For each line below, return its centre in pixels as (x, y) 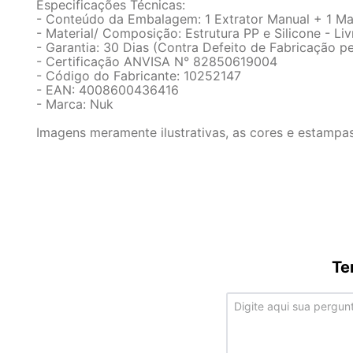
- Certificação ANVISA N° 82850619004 (157, 61)
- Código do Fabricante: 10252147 (139, 76)
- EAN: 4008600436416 (108, 90)
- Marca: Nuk (75, 104)
